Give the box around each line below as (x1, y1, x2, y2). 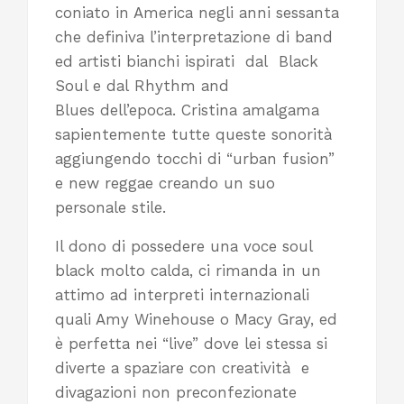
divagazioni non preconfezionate (55, 383, 297, 402)
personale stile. (55, 198, 166, 217)
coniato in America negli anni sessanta (55, 4, 339, 23)
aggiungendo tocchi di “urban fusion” (55, 150, 335, 169)
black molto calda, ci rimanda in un (55, 262, 321, 280)
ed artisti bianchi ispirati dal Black (55, 52, 318, 71)
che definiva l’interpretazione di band (55, 28, 333, 47)
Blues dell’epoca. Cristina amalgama (55, 101, 319, 120)
